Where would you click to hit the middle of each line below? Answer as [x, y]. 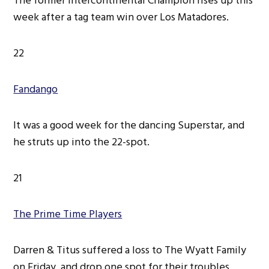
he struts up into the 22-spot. [82, 142]
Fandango [36, 89]
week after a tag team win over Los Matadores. [121, 17]
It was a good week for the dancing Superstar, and [129, 125]
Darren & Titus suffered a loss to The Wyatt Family [130, 250]
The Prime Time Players [68, 214]
